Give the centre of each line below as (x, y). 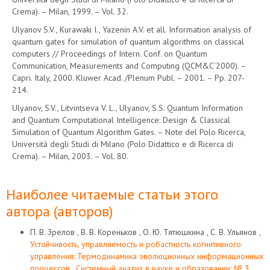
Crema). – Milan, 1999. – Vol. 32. (70, 11)
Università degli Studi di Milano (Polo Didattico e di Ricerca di (123, 144)
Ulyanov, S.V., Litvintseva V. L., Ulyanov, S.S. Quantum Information (127, 108)
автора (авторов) (59, 211)
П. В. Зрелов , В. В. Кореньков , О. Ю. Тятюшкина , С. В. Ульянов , (145, 232)
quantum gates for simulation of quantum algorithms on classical (128, 42)
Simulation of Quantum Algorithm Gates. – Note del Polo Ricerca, (129, 132)
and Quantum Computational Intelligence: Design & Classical (121, 120)
